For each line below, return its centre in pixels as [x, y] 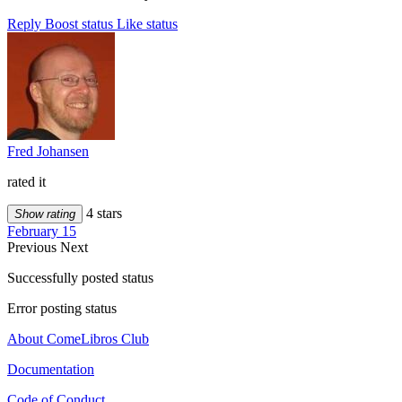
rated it [26, 182]
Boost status [79, 24]
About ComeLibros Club [78, 339]
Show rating [45, 214]
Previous [34, 248]
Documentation [51, 370]
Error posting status [62, 309]
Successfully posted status [80, 278]
